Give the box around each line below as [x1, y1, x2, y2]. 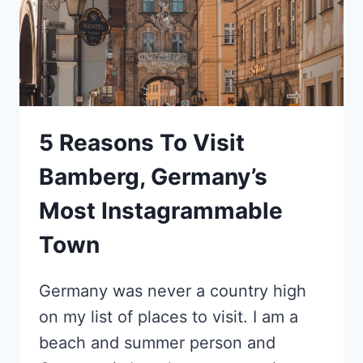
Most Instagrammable [39, 196, 283, 224]
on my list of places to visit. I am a [39, 306, 298, 327]
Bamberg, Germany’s [39, 162, 267, 190]
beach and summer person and [39, 332, 275, 352]
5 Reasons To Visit [39, 128, 245, 156]
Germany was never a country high [39, 280, 306, 301]
